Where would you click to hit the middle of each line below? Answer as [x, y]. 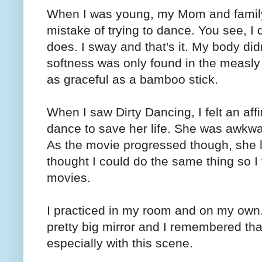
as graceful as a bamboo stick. [132, 79]
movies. [69, 177]
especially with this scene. [120, 243]
